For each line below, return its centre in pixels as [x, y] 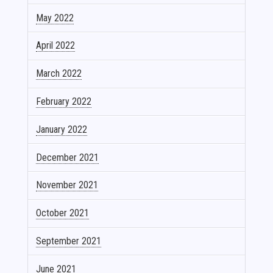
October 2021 [63, 213]
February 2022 [64, 101]
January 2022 [62, 129]
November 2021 [67, 185]
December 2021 [68, 157]
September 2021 [69, 241]
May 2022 [55, 18]
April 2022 [56, 46]
